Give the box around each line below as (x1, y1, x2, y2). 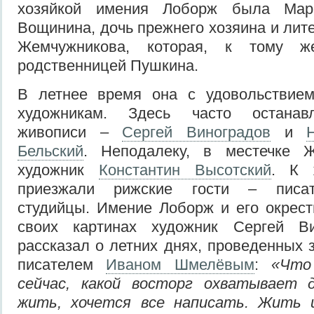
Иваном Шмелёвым (106, 255, 254, 273)
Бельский (18, 142, 83, 160)
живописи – (18, 123, 123, 141)
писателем (18, 255, 107, 273)
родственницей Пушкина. (18, 56, 198, 74)
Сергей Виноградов (122, 123, 271, 141)
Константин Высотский (98, 161, 271, 179)
